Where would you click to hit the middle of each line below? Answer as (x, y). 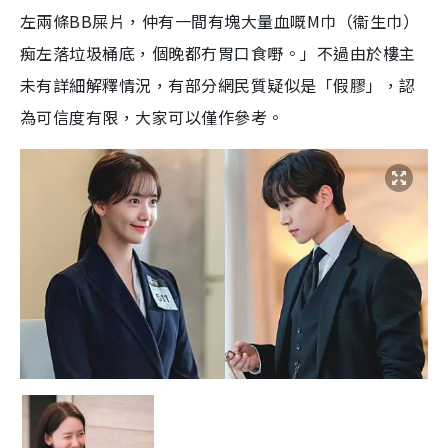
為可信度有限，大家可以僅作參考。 (152, 117)
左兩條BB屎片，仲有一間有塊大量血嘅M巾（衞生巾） (220, 21)
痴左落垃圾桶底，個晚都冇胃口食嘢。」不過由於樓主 (218, 53)
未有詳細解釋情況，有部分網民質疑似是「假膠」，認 (218, 85)
